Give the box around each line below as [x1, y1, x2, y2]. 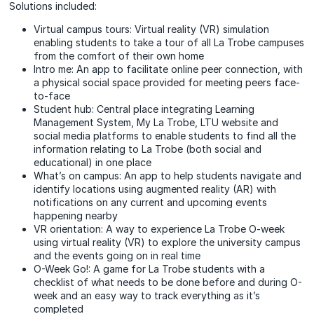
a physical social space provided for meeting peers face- [34, 76, 301, 88]
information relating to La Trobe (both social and [34, 143, 262, 155]
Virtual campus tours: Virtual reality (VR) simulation [34, 23, 270, 35]
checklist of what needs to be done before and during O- [34, 276, 303, 288]
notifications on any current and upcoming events [34, 196, 268, 208]
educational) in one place [34, 156, 155, 168]
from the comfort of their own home [34, 50, 207, 62]
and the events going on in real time [34, 250, 204, 261]
